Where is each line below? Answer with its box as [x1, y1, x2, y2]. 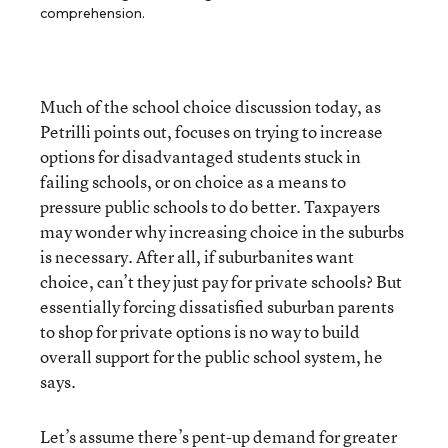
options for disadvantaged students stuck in [40, 145, 361, 168]
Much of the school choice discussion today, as [40, 95, 381, 118]
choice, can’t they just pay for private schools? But [40, 270, 402, 293]
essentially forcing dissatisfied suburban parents [40, 295, 394, 318]
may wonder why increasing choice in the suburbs [40, 220, 404, 243]
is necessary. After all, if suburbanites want [40, 245, 354, 268]
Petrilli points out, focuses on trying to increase [40, 120, 383, 143]
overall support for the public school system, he [40, 345, 383, 368]
